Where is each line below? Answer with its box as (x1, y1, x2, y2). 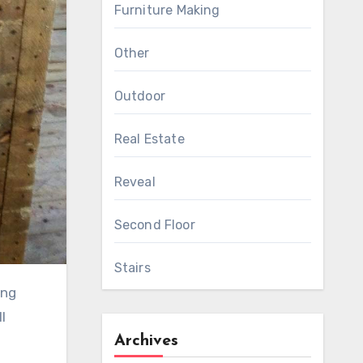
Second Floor (113, 217, 195, 233)
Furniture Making (113, 2, 220, 18)
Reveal (113, 174, 156, 190)
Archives (113, 333, 178, 349)
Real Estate (113, 131, 185, 147)
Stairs (113, 260, 151, 275)
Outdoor (113, 88, 165, 104)
